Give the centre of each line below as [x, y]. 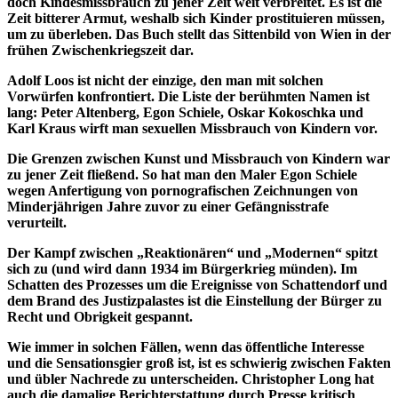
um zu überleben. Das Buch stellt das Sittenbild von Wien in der [199, 34]
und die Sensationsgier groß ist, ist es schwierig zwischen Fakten [199, 362]
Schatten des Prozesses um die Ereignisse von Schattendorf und [197, 284]
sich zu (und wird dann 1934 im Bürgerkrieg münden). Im [182, 268]
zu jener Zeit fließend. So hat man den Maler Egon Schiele [182, 174]
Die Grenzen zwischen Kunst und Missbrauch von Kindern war [199, 158]
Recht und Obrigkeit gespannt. [100, 316]
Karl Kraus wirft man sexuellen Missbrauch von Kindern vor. [192, 128]
